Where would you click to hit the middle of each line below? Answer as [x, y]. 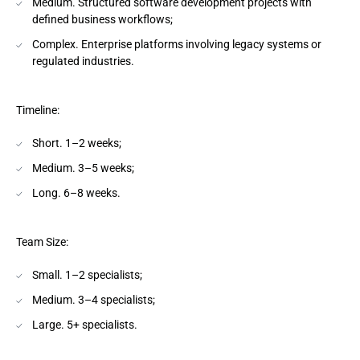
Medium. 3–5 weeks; [83, 168]
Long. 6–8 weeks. [76, 193]
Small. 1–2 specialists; [87, 275]
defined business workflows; [102, 19]
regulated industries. [83, 61]
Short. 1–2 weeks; [77, 143]
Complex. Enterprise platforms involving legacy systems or [177, 44]
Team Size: [42, 242]
